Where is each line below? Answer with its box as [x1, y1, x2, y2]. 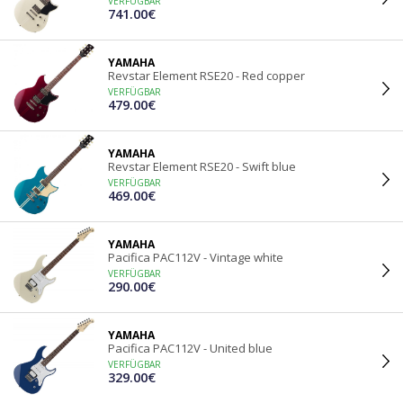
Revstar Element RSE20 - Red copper [108, 67, 305, 84]
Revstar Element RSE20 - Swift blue [108, 158, 296, 175]
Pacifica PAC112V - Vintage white [108, 249, 283, 265]
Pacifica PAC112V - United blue [108, 340, 273, 356]
